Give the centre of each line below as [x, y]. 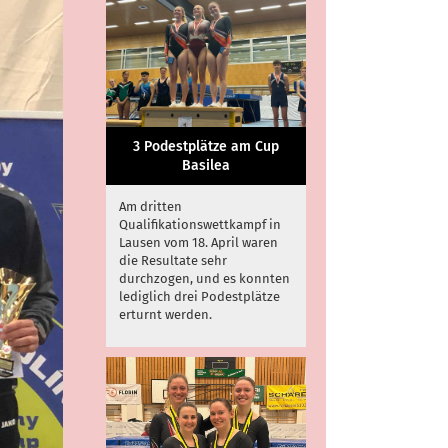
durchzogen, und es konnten [204, 278]
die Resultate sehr [173, 260]
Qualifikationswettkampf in [200, 224]
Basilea [205, 165]
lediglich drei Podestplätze [199, 296]
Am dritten [150, 206]
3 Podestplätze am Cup [205, 146]
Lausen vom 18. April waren [198, 242]
